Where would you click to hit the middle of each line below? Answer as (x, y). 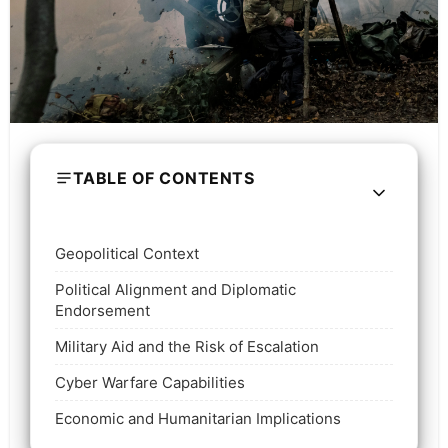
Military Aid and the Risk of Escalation (186, 346)
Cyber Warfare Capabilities (149, 382)
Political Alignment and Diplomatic (175, 289)
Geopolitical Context (126, 253)
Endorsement (102, 310)
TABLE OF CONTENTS (163, 177)
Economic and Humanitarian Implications (197, 418)
